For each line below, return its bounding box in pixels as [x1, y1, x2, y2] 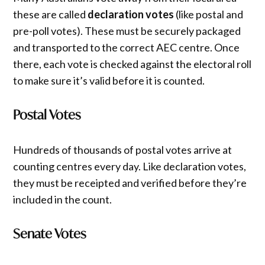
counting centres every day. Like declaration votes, [13, 159, 247, 173]
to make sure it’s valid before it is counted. [13, 73, 205, 87]
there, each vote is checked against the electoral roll [13, 57, 252, 70]
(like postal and [174, 7, 244, 21]
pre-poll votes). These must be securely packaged [13, 24, 241, 37]
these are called [13, 7, 88, 21]
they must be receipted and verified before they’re [13, 176, 247, 189]
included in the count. [13, 192, 112, 206]
